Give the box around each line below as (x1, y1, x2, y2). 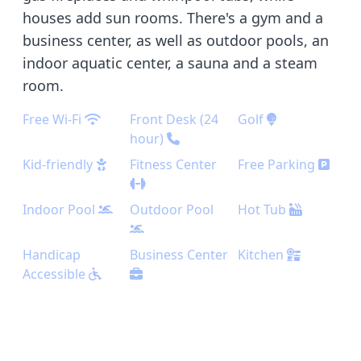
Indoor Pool (23, 201, 95, 218)
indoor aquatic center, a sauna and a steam (23, 53, 317, 73)
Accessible (23, 265, 89, 283)
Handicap (23, 246, 81, 263)
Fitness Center (130, 156, 218, 173)
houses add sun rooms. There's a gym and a (23, 8, 323, 27)
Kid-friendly (23, 156, 93, 173)
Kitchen (237, 246, 284, 263)
